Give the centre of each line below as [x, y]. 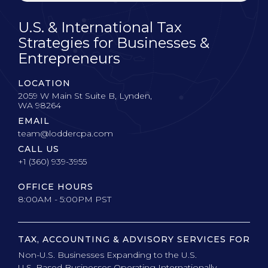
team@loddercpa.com [66, 133]
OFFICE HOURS [56, 187]
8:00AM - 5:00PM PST [65, 199]
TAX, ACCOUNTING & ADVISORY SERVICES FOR [134, 239]
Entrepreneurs [69, 58]
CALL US [39, 149]
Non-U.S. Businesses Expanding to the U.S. [107, 255]
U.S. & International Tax [100, 27]
